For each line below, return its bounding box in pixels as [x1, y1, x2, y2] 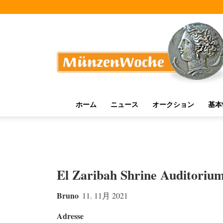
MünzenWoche [65, 18, 120, 29]
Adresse [57, 210, 84, 222]
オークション [152, 100, 194, 109]
